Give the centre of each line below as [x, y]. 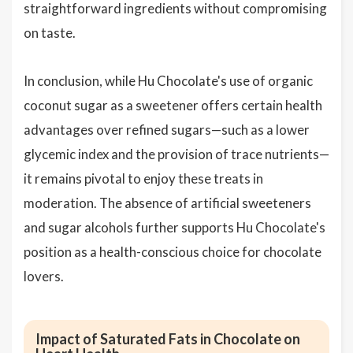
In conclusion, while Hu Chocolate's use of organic [168, 81]
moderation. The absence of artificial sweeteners [167, 203]
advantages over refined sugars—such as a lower [167, 130]
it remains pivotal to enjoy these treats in [143, 178]
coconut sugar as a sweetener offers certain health [173, 105]
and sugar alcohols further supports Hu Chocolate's [175, 227]
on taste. [50, 33]
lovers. [44, 276]
